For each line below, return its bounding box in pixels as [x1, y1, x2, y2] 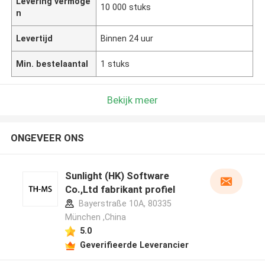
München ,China [64, 212, 126, 222]
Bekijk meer [107, 93, 158, 106]
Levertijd [16, 33, 53, 43]
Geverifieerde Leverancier [79, 240, 189, 250]
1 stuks [101, 59, 130, 69]
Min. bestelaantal [16, 59, 89, 69]
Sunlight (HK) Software [64, 170, 169, 182]
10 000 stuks [101, 2, 151, 12]
